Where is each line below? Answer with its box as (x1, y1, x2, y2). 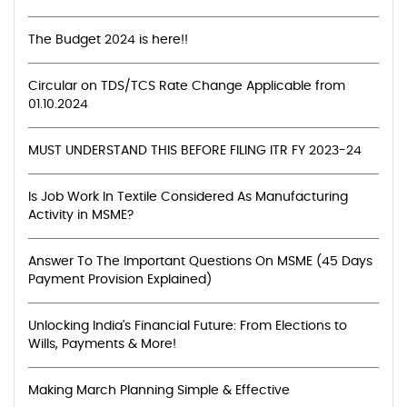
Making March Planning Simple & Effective (28, 383, 290, 397)
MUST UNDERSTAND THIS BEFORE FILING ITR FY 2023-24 (28, 144, 362, 157)
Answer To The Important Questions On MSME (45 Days (28, 254, 372, 268)
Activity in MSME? (28, 208, 134, 222)
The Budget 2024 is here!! (28, 33, 188, 46)
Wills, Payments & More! (28, 337, 176, 351)
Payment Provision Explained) (28, 273, 212, 286)
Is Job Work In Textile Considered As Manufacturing (28, 190, 348, 203)
